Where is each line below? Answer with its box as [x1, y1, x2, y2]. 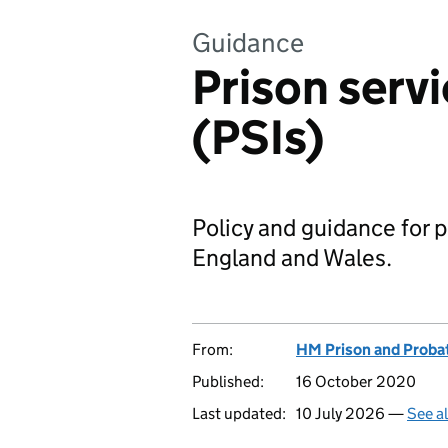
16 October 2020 [296, 372, 416, 391]
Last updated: [192, 404, 286, 423]
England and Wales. [192, 243, 392, 272]
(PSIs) [192, 108, 324, 167]
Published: [192, 372, 264, 391]
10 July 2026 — [296, 404, 407, 423]
